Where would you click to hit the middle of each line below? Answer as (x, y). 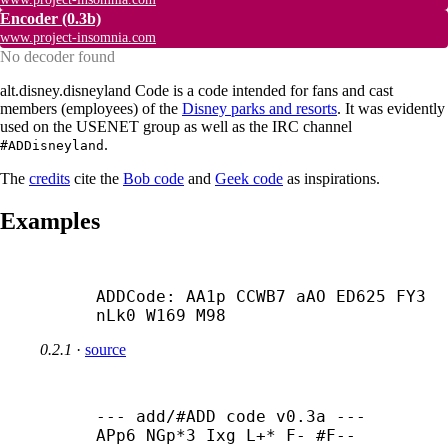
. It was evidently (391, 108)
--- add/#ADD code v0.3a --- (231, 416)
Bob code (153, 178)
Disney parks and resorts (259, 108)
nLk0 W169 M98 (161, 315)
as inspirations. (331, 178)
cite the (96, 178)
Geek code (249, 178)
